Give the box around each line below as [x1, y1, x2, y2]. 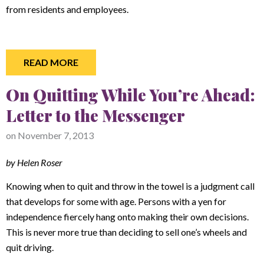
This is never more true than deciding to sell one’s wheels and [6, 226, 247, 237]
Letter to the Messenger [6, 104, 185, 126]
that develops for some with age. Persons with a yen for [6, 196, 226, 207]
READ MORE [24, 57, 78, 68]
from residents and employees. [6, 4, 128, 15]
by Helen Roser [6, 156, 64, 168]
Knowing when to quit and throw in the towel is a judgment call [6, 180, 255, 192]
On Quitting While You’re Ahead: [6, 83, 255, 105]
